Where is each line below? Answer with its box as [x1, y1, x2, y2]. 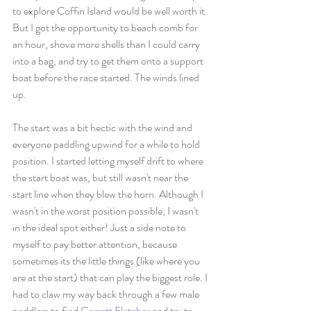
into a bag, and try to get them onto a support [12, 53, 205, 69]
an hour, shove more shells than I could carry [12, 36, 202, 52]
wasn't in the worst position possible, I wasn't [12, 203, 201, 219]
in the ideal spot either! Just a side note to [12, 219, 188, 235]
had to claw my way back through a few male [12, 286, 201, 302]
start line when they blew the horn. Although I [12, 186, 205, 202]
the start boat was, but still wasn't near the [12, 169, 190, 185]
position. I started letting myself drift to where [12, 153, 205, 169]
